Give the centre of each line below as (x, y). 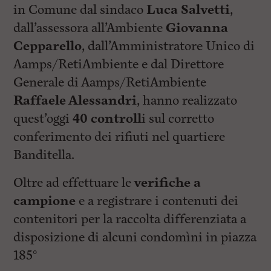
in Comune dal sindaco (80, 10)
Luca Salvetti (188, 10)
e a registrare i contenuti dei (157, 201)
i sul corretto (178, 119)
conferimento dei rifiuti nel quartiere (119, 137)
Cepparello (48, 46)
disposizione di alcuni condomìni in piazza (135, 237)
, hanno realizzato (187, 101)
